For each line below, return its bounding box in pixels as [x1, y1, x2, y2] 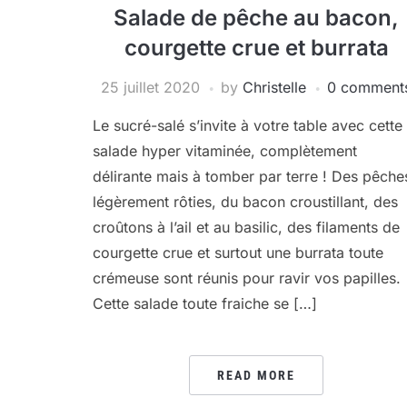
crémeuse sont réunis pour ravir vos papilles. [93, 269, 401, 287]
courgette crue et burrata [124, 35, 389, 61]
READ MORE [217, 368, 295, 382]
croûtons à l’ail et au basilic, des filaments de [93, 218, 400, 236]
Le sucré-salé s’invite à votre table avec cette [93, 116, 402, 134]
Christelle [243, 78, 306, 96]
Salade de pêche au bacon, [114, 5, 399, 31]
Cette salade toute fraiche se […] [93, 294, 317, 313]
